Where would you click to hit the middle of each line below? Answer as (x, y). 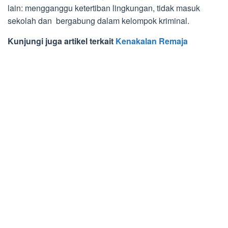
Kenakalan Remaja (152, 41)
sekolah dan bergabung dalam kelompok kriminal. (98, 20)
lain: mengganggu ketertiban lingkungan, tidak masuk (104, 8)
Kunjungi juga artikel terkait (62, 41)
